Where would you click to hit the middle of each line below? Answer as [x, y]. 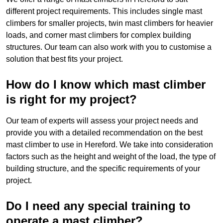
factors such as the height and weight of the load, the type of [111, 157]
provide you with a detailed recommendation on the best [104, 133]
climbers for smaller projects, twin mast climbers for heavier [110, 23]
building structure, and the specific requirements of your [103, 169]
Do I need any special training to [98, 206]
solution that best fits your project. [64, 59]
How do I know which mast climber [106, 85]
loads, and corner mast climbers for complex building [99, 35]
